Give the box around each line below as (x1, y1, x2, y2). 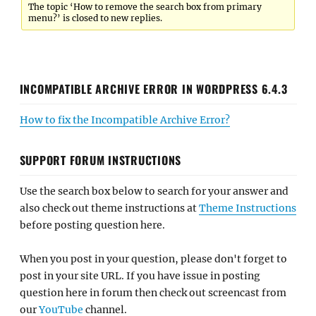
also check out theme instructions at (19, 201, 199, 214)
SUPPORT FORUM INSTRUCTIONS (19, 151, 181, 169)
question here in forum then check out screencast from (19, 286, 286, 299)
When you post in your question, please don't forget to (19, 253, 287, 265)
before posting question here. (19, 218, 165, 231)
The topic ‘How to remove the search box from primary (28, 1, 262, 12)
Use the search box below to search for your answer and (19, 184, 288, 197)
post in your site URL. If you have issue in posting (19, 269, 260, 282)
